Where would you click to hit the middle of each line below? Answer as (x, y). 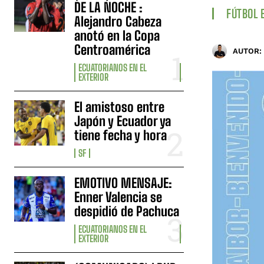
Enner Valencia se (118, 197)
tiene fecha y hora (121, 135)
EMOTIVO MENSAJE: (123, 183)
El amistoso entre (120, 107)
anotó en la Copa (117, 35)
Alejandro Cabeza (118, 21)
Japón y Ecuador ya (123, 121)
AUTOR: (247, 51)
